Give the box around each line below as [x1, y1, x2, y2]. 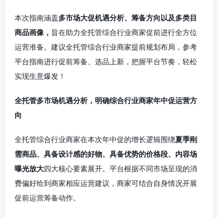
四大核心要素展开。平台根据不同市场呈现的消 [44, 164, 197, 173]
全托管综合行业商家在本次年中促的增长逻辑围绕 [15, 135, 175, 144]
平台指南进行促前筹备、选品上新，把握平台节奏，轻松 [15, 57, 197, 66]
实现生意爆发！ [15, 72, 66, 81]
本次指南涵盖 [15, 13, 58, 22]
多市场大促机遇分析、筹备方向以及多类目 [58, 13, 197, 22]
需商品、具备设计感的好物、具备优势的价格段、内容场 [15, 149, 197, 159]
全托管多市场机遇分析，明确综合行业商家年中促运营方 [15, 96, 197, 105]
